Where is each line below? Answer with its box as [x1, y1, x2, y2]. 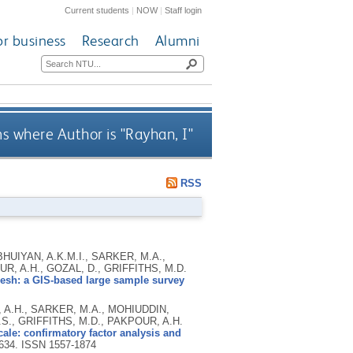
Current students [65, 5, 130, 15]
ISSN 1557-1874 [20, 339, 96, 351]
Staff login [165, 5, 203, 15]
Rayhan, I [125, 125, 188, 144]
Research [81, 32, 139, 50]
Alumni [154, 32, 200, 50]
